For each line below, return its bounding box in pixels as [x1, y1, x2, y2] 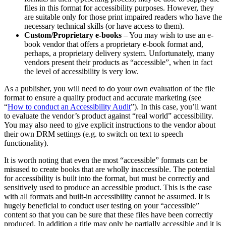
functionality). [4, 138, 48, 147]
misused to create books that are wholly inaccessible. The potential [4, 164, 215, 174]
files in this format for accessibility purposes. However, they [24, 3, 214, 12]
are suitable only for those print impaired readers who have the [24, 12, 222, 21]
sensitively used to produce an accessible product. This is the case [4, 183, 212, 192]
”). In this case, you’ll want [131, 102, 216, 111]
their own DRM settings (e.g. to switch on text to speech [4, 129, 183, 138]
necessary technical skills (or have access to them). [24, 21, 184, 30]
